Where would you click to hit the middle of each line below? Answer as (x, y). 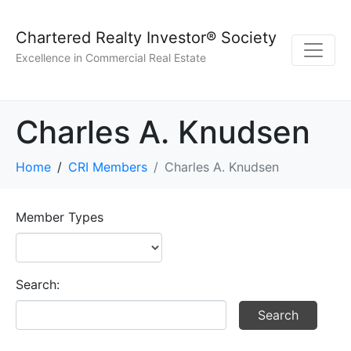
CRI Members (108, 167)
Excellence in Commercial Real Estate (111, 58)
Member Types (60, 217)
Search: (38, 285)
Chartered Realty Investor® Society (146, 38)
